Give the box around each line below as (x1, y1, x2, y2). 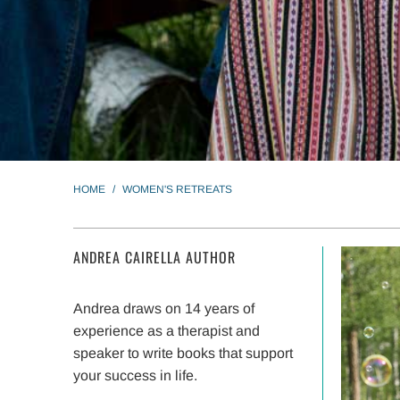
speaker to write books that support (73, 346, 293, 361)
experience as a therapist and (73, 323, 260, 338)
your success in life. (73, 368, 197, 383)
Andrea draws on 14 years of (73, 301, 254, 316)
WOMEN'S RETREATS (122, 183, 232, 196)
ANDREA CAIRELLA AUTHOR (73, 246, 236, 268)
